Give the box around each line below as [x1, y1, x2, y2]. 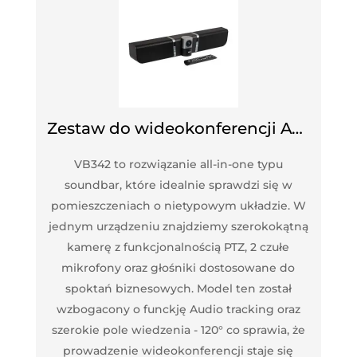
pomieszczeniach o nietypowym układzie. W [50, 198, 306, 213]
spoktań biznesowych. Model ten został [65, 280, 292, 296]
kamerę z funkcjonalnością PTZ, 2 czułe [67, 239, 290, 254]
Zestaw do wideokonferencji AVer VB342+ [291, 118, 303, 138]
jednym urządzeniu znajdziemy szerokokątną [48, 218, 308, 233]
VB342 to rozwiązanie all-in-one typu [73, 156, 283, 171]
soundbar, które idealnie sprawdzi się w [64, 177, 292, 192]
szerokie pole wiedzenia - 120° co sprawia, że [51, 322, 305, 337]
